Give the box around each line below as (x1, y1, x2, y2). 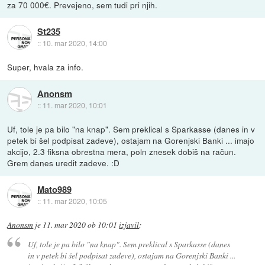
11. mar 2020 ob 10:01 (43, 219, 118, 230)
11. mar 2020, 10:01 (42, 100, 107, 111)
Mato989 (37, 183, 72, 196)
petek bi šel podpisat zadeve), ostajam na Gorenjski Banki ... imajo (7, 134, 255, 146)
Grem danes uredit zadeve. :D (7, 156, 120, 169)
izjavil (119, 219, 140, 230)
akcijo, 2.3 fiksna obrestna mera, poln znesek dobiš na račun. (7, 145, 237, 157)
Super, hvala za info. (7, 60, 84, 73)
